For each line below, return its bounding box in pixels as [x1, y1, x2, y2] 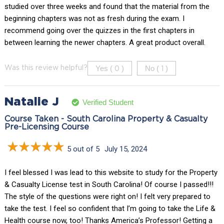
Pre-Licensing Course [4, 123, 89, 131]
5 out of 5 [66, 144, 99, 154]
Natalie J [4, 96, 59, 108]
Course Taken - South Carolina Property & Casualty [4, 115, 207, 123]
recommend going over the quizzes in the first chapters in [4, 26, 194, 35]
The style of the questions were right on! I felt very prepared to [4, 192, 210, 201]
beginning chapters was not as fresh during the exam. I [4, 14, 184, 23]
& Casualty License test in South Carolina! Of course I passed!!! [4, 180, 213, 189]
